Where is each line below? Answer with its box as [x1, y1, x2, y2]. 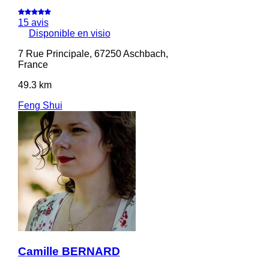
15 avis [17, 17, 49, 28]
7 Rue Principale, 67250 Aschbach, [17, 48, 168, 59]
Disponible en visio [28, 28, 110, 38]
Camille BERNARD [17, 244, 120, 258]
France [17, 59, 48, 70]
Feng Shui [17, 100, 62, 110]
